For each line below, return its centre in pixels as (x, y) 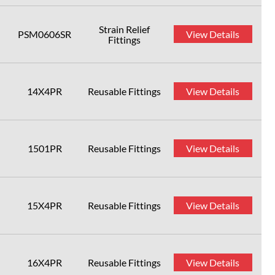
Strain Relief (124, 29)
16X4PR (45, 262)
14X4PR (45, 91)
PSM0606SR (45, 34)
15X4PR (45, 205)
